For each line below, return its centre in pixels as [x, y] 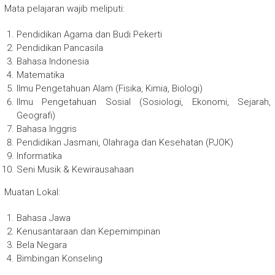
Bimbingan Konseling [59, 259]
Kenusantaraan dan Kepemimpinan [88, 232]
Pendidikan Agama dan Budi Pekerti [89, 35]
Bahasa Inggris [46, 129]
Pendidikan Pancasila [60, 48]
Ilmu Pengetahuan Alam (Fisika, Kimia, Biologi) [109, 89]
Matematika [40, 75]
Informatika [39, 156]
